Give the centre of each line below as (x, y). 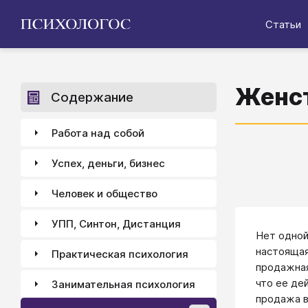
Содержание (92, 97)
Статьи (283, 24)
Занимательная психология (123, 284)
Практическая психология (120, 254)
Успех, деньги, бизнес (108, 163)
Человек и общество (104, 193)
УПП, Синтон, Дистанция (116, 223)
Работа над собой (98, 133)
